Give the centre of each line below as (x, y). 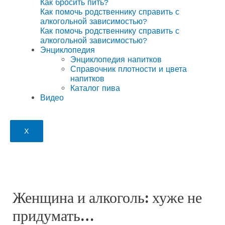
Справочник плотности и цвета (129, 69)
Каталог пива (95, 88)
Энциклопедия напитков (116, 60)
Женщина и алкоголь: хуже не (107, 197)
